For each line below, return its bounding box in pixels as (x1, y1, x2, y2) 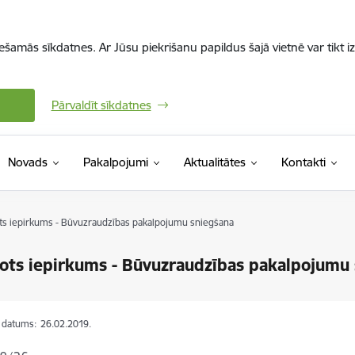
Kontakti (281, 155, 326, 170)
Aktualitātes (183, 155, 246, 170)
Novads (7, 155, 48, 170)
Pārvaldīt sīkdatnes (51, 97, 151, 113)
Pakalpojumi (82, 155, 148, 170)
